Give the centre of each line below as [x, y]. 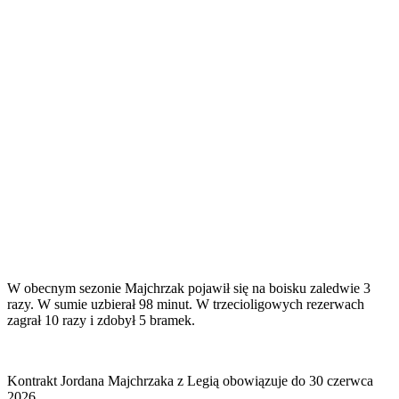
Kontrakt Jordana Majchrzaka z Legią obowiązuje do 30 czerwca [190, 381]
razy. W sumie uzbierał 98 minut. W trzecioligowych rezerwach [186, 305]
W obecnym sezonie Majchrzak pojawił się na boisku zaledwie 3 [189, 289]
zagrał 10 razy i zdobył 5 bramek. [101, 321]
